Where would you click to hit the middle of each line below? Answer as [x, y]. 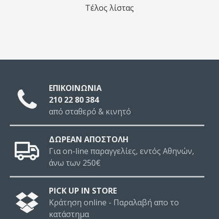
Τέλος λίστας [109, 8]
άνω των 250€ [75, 163]
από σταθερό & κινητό [90, 111]
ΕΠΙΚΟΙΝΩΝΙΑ [75, 88]
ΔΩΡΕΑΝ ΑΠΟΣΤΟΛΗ [89, 139]
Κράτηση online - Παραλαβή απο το [114, 202]
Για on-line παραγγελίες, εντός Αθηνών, [121, 151]
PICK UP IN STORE [83, 191]
